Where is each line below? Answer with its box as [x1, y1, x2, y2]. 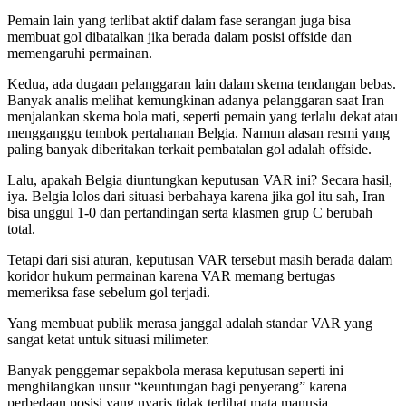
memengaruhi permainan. [7, 45, 152, 62]
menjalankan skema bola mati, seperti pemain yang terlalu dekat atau [7, 109, 398, 125]
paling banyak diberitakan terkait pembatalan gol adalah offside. [7, 141, 372, 158]
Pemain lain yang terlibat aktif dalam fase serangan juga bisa [7, 13, 351, 29]
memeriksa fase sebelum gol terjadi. [7, 285, 210, 301]
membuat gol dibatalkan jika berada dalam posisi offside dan [7, 29, 352, 45]
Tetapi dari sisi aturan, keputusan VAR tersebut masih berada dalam [7, 252, 392, 268]
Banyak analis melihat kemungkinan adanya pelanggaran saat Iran [7, 92, 384, 109]
